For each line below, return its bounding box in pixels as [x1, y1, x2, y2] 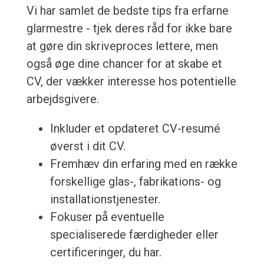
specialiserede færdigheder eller [49, 227, 219, 242]
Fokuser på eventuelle [49, 210, 164, 225]
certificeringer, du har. [49, 245, 161, 260]
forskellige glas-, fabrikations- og [49, 174, 221, 189]
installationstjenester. [49, 192, 160, 207]
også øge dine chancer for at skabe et [26, 57, 222, 71]
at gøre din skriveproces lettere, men [26, 39, 218, 54]
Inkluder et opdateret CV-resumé [49, 121, 220, 136]
